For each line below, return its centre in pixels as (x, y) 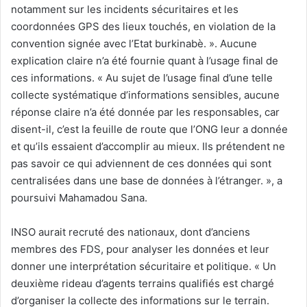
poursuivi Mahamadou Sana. (79, 197)
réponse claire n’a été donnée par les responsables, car (145, 112)
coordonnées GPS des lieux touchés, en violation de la (143, 26)
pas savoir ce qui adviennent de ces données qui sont (141, 163)
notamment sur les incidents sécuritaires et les (125, 9)
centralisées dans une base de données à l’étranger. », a (147, 180)
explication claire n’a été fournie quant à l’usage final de (145, 60)
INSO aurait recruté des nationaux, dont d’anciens (131, 232)
